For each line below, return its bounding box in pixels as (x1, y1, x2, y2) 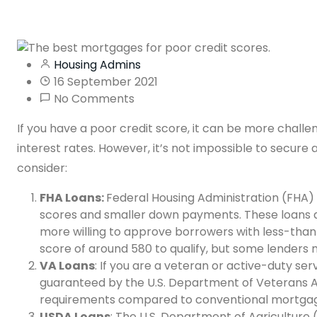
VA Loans (40, 258, 95, 275)
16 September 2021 (51, 74, 158, 91)
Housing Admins (54, 57, 141, 74)
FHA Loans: (40, 190, 106, 207)
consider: (17, 160, 67, 177)
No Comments (51, 91, 134, 108)
